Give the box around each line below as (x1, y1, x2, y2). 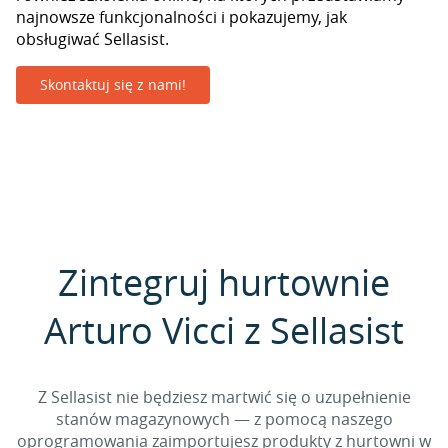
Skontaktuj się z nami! (40, 75, 186, 94)
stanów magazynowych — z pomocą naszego (55, 408, 393, 430)
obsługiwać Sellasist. (16, 28, 169, 50)
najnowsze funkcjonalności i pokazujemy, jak (16, 6, 347, 28)
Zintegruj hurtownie (58, 258, 390, 306)
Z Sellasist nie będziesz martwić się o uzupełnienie (37, 386, 411, 408)
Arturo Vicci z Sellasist (44, 306, 404, 354)
